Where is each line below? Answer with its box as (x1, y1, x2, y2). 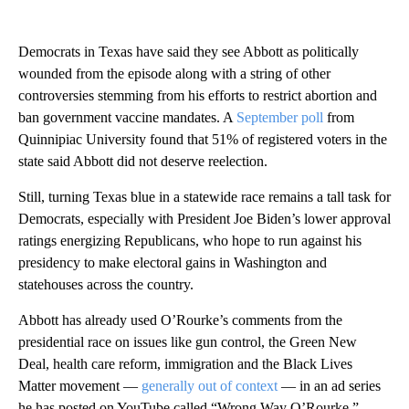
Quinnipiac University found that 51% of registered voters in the (18, 131, 387, 147)
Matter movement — (18, 377, 142, 393)
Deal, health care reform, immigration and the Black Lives (18, 355, 352, 372)
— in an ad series (281, 377, 381, 393)
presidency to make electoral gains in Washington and (18, 254, 327, 270)
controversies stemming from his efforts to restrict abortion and (18, 87, 377, 103)
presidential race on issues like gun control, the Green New (18, 333, 357, 350)
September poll (236, 109, 323, 125)
